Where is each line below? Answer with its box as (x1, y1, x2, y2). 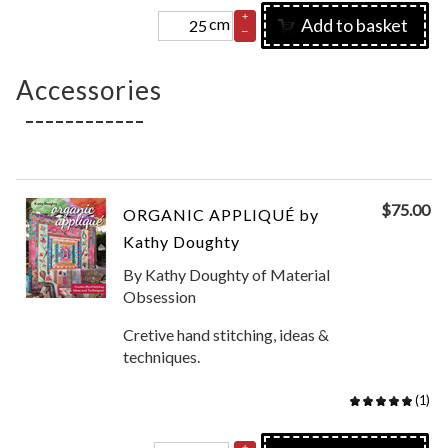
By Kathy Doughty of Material (123, 265, 331, 284)
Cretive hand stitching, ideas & (123, 325, 330, 344)
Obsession (123, 287, 197, 306)
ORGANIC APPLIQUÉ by (123, 205, 320, 224)
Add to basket (301, 14, 409, 36)
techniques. (123, 347, 201, 366)
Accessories (16, 74, 163, 106)
